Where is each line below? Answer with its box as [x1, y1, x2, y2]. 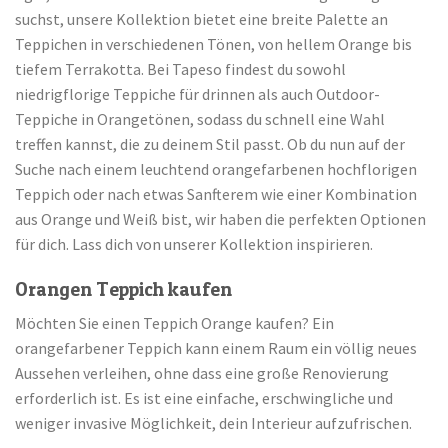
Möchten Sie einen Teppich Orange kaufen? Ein [15, 312, 334, 333]
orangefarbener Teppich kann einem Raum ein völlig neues [15, 337, 417, 358]
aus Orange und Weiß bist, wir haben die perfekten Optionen [15, 208, 426, 229]
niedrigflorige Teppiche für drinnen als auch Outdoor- [15, 83, 380, 104]
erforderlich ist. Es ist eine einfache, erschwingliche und [15, 387, 393, 408]
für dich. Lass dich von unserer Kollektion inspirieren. [15, 233, 373, 254]
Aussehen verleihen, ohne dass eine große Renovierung [15, 362, 389, 383]
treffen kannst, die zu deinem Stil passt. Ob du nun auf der [15, 133, 405, 154]
